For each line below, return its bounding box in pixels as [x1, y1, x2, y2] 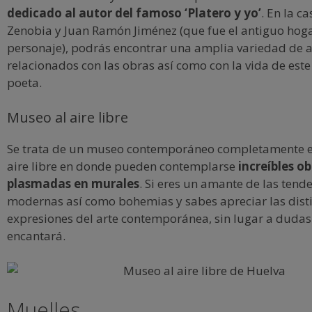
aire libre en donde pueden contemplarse [7, 157, 238, 174]
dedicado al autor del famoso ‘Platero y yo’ [7, 5, 261, 21]
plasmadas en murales [7, 175, 139, 192]
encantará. [7, 227, 65, 244]
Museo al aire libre [7, 107, 128, 127]
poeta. [7, 75, 42, 91]
